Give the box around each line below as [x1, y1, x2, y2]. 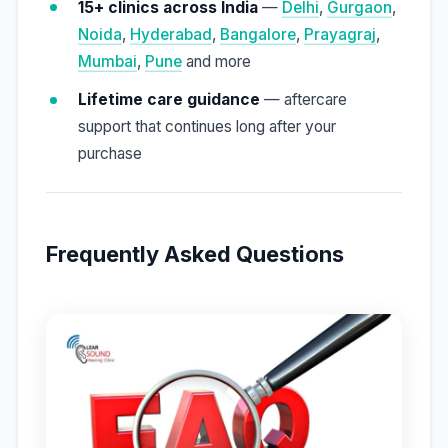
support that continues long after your [77, 117, 336, 137]
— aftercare [259, 90, 347, 110]
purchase [77, 144, 142, 164]
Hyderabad [129, 24, 212, 44]
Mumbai [77, 51, 137, 71]
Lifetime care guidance [77, 90, 260, 110]
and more [181, 51, 251, 71]
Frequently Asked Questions [45, 240, 344, 267]
